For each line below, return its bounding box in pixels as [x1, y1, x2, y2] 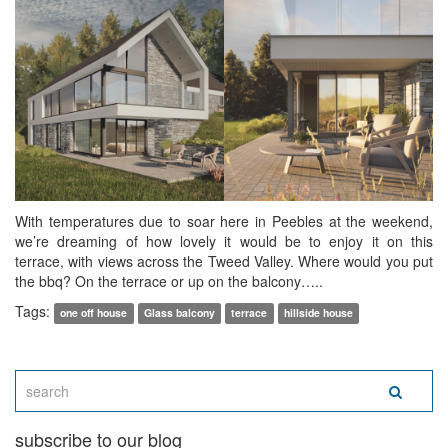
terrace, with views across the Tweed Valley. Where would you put [15, 251, 433, 272]
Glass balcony [143, 305, 215, 321]
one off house [60, 305, 128, 321]
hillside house [284, 305, 354, 321]
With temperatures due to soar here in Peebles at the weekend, [15, 211, 433, 232]
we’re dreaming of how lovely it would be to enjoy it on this [15, 231, 433, 252]
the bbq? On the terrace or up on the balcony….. [15, 271, 323, 292]
